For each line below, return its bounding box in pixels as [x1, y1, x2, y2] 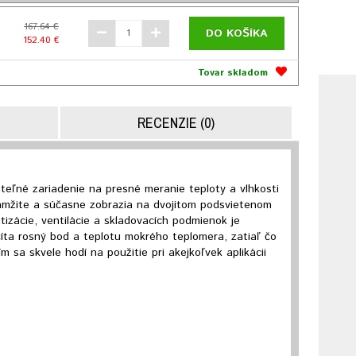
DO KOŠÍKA [205, 25, 268, 41]
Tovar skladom [198, 65, 269, 79]
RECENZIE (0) [137, 112, 215, 133]
